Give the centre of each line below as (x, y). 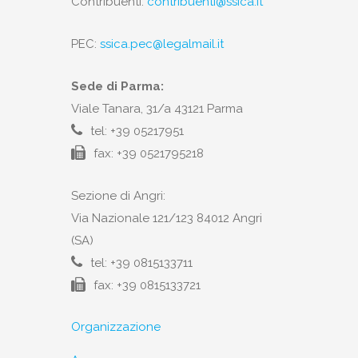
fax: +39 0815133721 (147, 286)
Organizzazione (116, 327)
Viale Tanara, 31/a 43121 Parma (157, 109)
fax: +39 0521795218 (149, 154)
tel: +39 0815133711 (141, 263)
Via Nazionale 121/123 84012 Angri (167, 219)
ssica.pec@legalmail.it (162, 44)
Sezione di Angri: (118, 196)
